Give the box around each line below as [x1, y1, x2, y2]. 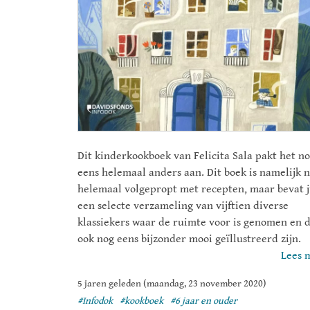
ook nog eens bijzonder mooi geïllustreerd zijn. [77, 232, 301, 246]
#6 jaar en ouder [170, 295, 237, 307]
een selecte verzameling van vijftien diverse [77, 199, 289, 213]
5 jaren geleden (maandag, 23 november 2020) [77, 278, 266, 290]
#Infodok [77, 295, 113, 307]
